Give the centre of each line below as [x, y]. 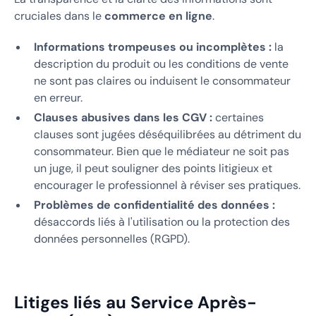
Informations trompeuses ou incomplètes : [153, 47]
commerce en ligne [158, 16]
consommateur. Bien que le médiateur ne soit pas [162, 151]
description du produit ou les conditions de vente [161, 63]
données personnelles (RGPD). [112, 238]
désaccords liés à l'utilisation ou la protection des [162, 221]
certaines [238, 117]
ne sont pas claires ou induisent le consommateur [162, 80]
